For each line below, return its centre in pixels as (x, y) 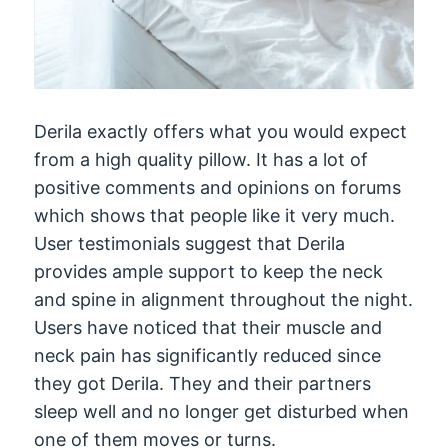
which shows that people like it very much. (215, 215)
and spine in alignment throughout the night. (224, 299)
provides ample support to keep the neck (209, 271)
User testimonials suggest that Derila (190, 243)
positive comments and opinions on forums (218, 187)
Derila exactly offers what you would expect (221, 131)
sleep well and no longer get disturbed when (222, 411)
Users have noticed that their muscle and (208, 327)
